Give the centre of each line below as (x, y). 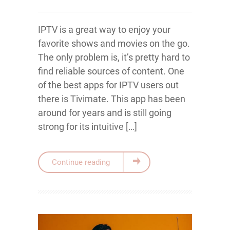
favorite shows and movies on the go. (114, 43)
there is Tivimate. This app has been (112, 99)
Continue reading (81, 162)
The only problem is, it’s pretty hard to (114, 57)
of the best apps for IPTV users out (108, 85)
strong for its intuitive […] (88, 127)
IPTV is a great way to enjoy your (104, 30)
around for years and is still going (105, 113)
